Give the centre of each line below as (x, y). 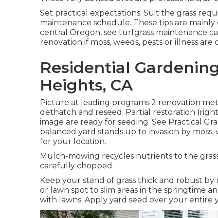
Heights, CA (86, 85)
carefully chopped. (77, 166)
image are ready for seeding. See (104, 122)
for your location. (73, 141)
